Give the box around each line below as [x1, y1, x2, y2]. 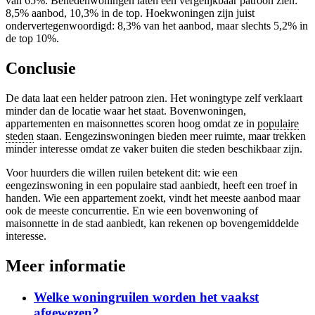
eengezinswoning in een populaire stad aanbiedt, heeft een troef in [6, 179, 297, 192]
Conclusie [6, 59, 76, 78]
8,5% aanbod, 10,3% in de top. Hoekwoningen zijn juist [6, 7, 255, 20]
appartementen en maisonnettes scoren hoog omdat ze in [6, 117, 257, 130]
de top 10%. [6, 32, 59, 45]
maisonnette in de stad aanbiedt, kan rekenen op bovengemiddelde [6, 217, 299, 230]
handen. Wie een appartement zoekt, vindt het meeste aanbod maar [6, 192, 300, 205]
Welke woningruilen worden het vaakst [34, 289, 259, 304]
